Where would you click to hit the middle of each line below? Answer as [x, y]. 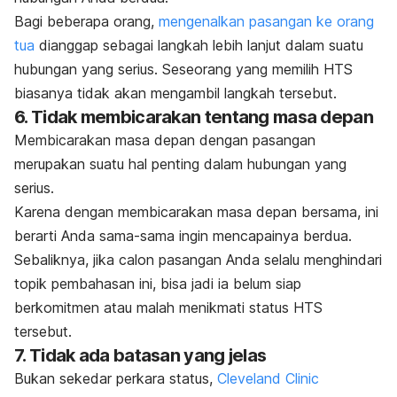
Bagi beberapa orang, [84, 21]
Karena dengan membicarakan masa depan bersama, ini [196, 211]
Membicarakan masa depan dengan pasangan [165, 140]
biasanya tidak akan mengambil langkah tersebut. [175, 93]
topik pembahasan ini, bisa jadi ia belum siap [158, 283]
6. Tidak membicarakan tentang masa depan [194, 117]
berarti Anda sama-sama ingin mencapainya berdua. [183, 235]
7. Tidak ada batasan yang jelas [140, 355]
